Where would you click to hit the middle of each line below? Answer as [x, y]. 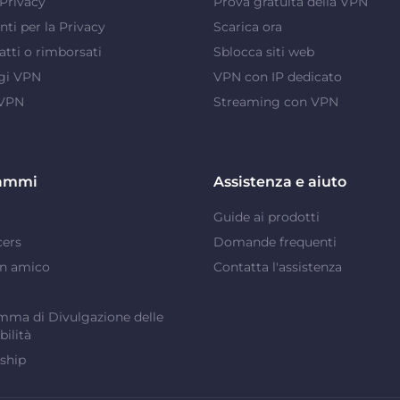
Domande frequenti [275, 242]
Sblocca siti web [263, 51]
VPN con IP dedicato [277, 76]
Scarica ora [247, 26]
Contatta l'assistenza [277, 267]
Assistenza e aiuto [279, 181]
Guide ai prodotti [266, 217]
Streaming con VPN [275, 101]
